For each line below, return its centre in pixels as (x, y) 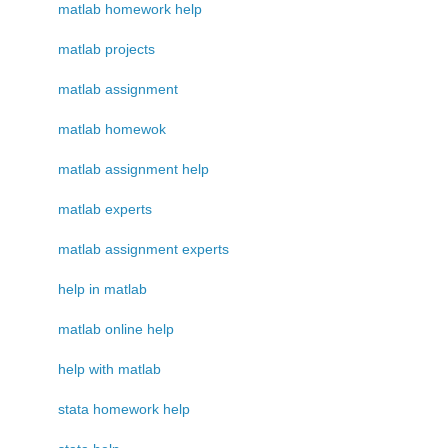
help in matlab (102, 288)
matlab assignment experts (143, 248)
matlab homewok (112, 128)
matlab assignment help (133, 168)
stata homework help (124, 408)
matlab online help (116, 328)
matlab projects (106, 48)
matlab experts (105, 208)
